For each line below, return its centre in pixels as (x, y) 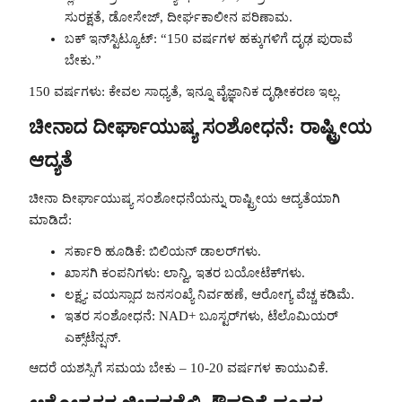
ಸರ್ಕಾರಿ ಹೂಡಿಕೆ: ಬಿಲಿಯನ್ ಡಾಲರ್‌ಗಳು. (163, 251)
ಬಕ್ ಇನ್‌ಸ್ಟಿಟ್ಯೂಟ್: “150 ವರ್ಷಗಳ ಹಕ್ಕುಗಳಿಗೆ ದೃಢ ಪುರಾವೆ (209, 38)
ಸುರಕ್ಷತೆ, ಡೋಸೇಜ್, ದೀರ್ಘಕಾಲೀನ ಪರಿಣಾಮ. (179, 17)
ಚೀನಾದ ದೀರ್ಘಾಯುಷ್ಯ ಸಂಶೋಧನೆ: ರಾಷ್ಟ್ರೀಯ (200, 128)
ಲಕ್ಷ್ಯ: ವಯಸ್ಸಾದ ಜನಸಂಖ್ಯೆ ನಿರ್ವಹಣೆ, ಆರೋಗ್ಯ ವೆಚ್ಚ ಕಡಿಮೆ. (210, 294)
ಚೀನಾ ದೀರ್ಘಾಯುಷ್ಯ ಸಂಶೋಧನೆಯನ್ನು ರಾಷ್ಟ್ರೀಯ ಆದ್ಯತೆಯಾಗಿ (184, 199)
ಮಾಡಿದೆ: (50, 220)
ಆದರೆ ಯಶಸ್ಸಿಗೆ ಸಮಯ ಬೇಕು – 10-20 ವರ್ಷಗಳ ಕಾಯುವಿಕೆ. (179, 368)
